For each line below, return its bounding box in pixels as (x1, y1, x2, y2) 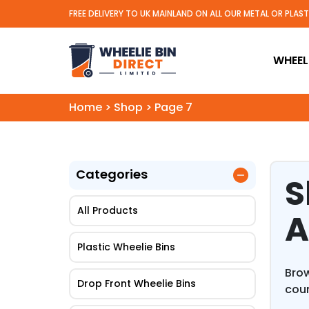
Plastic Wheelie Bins (77, 240, 175, 255)
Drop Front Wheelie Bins (77, 277, 196, 291)
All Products (77, 203, 138, 218)
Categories (76, 166, 148, 183)
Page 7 (154, 99, 192, 115)
